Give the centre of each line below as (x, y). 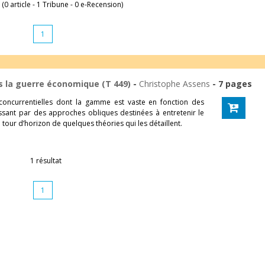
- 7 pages (231, 84)
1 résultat (46, 161)
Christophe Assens (174, 84)
